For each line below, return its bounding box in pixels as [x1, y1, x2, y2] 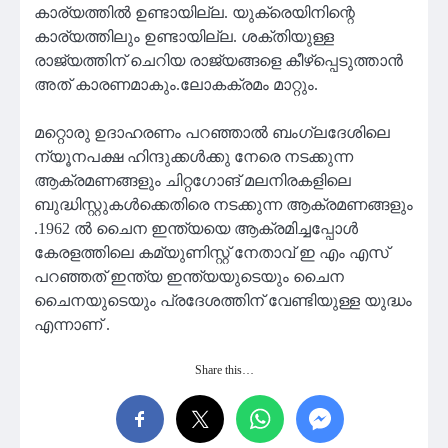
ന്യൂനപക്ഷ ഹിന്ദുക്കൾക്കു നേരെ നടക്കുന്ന [34, 148, 353, 166]
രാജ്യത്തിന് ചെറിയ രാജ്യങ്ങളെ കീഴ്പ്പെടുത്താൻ [34, 52, 403, 70]
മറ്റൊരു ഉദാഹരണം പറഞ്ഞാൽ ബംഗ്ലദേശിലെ [34, 124, 390, 142]
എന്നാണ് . [34, 316, 110, 334]
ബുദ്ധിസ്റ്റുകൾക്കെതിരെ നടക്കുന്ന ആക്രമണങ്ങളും [34, 196, 413, 214]
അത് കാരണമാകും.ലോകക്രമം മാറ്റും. [34, 76, 318, 94]
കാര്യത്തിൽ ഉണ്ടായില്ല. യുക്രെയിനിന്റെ [34, 4, 355, 22]
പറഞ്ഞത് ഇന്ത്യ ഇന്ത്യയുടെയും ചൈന [34, 268, 344, 286]
